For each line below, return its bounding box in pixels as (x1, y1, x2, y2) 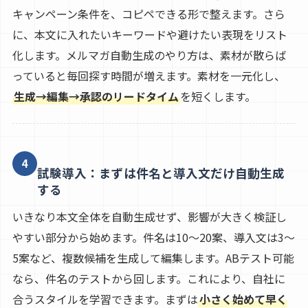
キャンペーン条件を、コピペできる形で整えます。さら (12, 5, 285, 22)
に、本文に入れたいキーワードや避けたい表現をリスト (12, 25, 287, 43)
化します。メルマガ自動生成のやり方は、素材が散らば (12, 46, 286, 63)
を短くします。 (179, 87, 256, 104)
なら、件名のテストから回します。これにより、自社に (12, 270, 285, 287)
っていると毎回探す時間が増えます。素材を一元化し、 (12, 67, 285, 84)
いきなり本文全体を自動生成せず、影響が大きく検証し (12, 208, 287, 225)
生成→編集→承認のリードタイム (13, 87, 179, 104)
